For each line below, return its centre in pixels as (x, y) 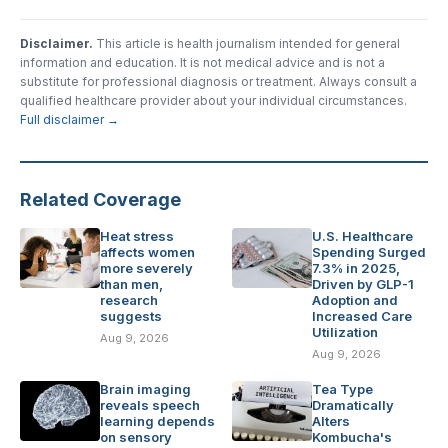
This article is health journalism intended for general (246, 44)
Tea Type (342, 389)
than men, (131, 284)
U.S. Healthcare (362, 236)
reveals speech (150, 405)
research (129, 300)
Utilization (345, 332)
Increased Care (362, 316)
